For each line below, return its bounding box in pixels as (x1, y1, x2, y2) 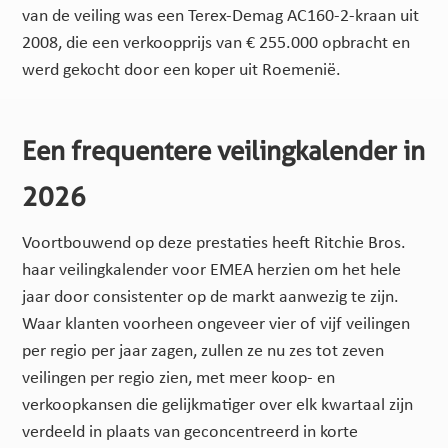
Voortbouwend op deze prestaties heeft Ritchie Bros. (22, 233, 407, 253)
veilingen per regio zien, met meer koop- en (22, 368, 336, 388)
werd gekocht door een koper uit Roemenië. (22, 60, 342, 80)
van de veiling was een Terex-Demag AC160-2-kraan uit (22, 6, 420, 26)
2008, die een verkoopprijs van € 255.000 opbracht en (22, 33, 411, 53)
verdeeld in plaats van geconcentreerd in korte (22, 422, 359, 442)
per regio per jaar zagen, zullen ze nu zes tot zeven (22, 341, 385, 361)
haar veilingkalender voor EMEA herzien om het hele (22, 260, 402, 280)
